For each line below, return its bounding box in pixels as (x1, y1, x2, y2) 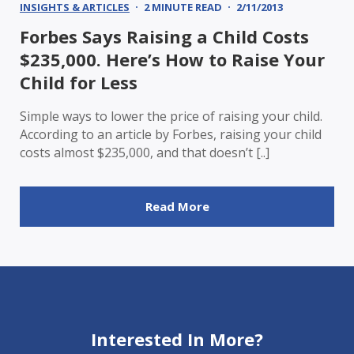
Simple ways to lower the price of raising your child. (20, 107, 322, 125)
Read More (145, 198, 209, 214)
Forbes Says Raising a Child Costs (20, 24, 309, 48)
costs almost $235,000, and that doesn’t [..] (20, 143, 269, 161)
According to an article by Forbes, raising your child (20, 125, 322, 143)
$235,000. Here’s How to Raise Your (20, 47, 325, 71)
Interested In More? (91, 326, 263, 351)
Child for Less (20, 70, 137, 94)
